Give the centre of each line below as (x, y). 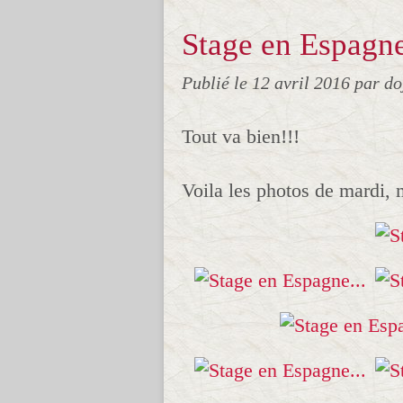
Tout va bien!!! (241, 136)
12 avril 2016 (303, 83)
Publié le (217, 83)
